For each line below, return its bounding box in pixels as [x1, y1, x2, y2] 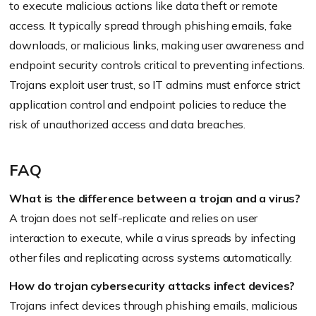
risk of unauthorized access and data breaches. [9, 117, 246, 131]
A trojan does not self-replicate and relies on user [9, 211, 258, 225]
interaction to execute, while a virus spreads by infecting [9, 231, 296, 245]
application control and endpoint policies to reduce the [9, 97, 286, 111]
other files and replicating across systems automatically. [9, 250, 293, 265]
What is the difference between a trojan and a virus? [9, 191, 301, 205]
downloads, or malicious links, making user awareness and [9, 38, 304, 52]
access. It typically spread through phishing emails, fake [9, 18, 293, 32]
